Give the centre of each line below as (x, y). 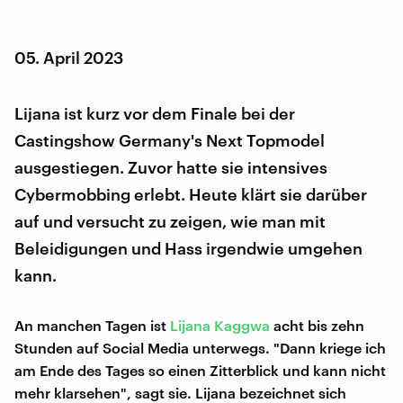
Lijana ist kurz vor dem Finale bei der (155, 113)
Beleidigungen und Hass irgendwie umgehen (188, 248)
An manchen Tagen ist (92, 325)
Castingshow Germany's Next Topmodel (170, 140)
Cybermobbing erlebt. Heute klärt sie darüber (191, 194)
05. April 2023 (69, 57)
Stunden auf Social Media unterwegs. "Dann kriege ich (200, 347)
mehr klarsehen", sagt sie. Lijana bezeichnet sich (180, 392)
